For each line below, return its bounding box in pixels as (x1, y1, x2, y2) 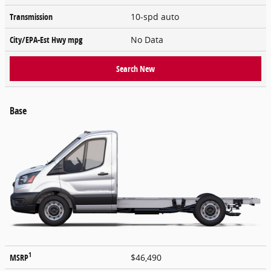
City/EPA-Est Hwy (10, 33, 68, 45)
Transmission (10, 10, 53, 22)
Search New (116, 62, 155, 74)
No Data (131, 33, 168, 45)
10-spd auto (131, 10, 181, 22)
